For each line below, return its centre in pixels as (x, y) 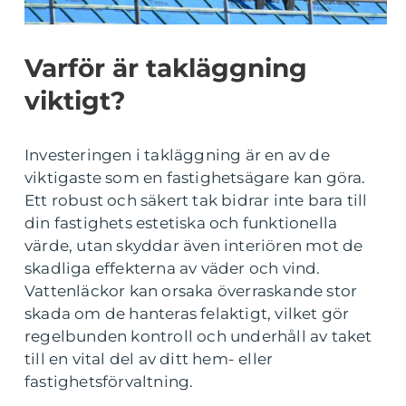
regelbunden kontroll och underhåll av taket (198, 336)
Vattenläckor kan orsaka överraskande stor (191, 290)
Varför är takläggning (166, 68)
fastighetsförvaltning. (109, 381)
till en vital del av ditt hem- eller (149, 358)
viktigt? (75, 100)
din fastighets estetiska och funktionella (181, 222)
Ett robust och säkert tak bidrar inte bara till (196, 200)
